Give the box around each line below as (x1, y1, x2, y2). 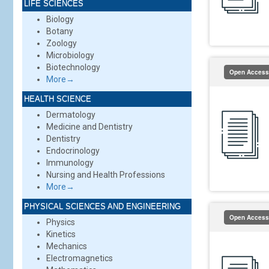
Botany (46, 26, 73, 36)
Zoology (46, 38, 77, 48)
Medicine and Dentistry (46, 122, 133, 131)
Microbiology (46, 50, 94, 60)
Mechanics (46, 241, 87, 251)
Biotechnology (46, 62, 100, 72)
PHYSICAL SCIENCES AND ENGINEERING (24, 202, 181, 211)
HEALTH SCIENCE (24, 94, 91, 103)
